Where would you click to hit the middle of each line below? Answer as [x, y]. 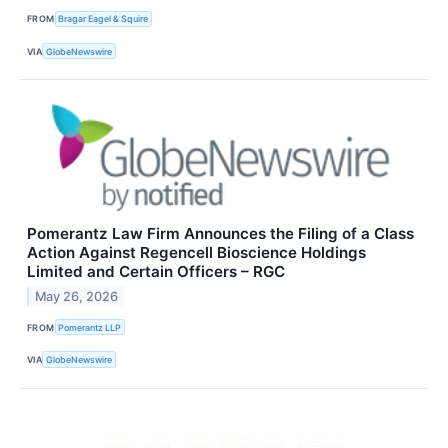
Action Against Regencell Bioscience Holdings [196, 253]
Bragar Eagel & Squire [103, 19]
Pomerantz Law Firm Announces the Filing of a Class [220, 234]
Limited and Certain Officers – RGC [156, 272]
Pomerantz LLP [90, 327]
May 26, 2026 [77, 297]
